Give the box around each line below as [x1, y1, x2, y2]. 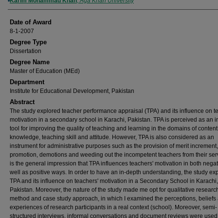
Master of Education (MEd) [10, 68, 80, 74]
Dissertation [10, 48, 41, 54]
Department [10, 78, 44, 86]
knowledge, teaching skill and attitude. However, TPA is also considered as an [10, 134, 214, 141]
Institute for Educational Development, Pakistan [10, 88, 134, 94]
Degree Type [10, 38, 47, 46]
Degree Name [10, 58, 50, 66]
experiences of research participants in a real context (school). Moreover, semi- [10, 204, 217, 211]
